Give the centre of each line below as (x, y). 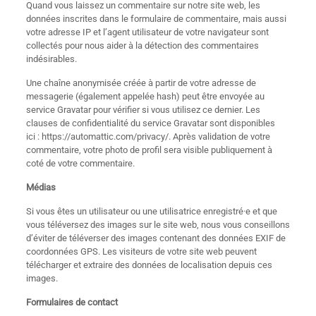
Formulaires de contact (72, 302)
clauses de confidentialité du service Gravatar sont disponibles (150, 123)
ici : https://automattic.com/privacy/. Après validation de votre (148, 136)
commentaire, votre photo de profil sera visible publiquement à (149, 150)
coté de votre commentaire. (80, 163)
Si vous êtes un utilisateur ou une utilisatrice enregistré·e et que (151, 211)
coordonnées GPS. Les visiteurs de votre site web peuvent (141, 251)
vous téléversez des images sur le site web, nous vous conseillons (158, 225)
